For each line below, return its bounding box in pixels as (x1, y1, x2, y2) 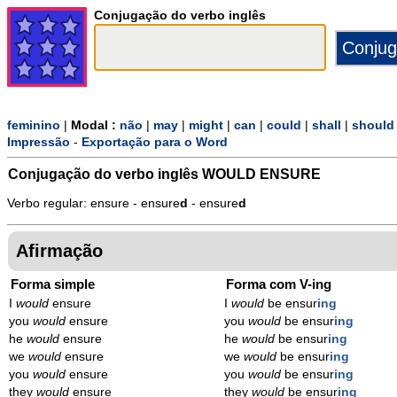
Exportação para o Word (82, 136, 228, 150)
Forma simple (11, 276, 95, 292)
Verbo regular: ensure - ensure (7, 197, 180, 211)
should (352, 119, 394, 133)
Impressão (7, 136, 70, 150)
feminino (7, 119, 60, 133)
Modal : (71, 119, 120, 133)
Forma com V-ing (226, 276, 332, 292)
